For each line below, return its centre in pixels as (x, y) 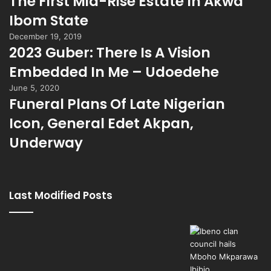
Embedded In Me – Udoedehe (114, 72)
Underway (46, 143)
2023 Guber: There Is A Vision (110, 53)
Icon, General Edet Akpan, (101, 123)
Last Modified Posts (61, 195)
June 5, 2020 (34, 88)
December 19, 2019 (45, 36)
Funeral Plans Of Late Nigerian (117, 104)
